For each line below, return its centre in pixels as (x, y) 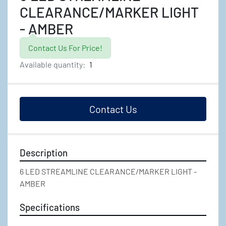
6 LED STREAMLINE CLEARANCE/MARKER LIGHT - (108, 171)
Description (44, 153)
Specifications (50, 207)
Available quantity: (52, 64)
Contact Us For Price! (65, 48)
